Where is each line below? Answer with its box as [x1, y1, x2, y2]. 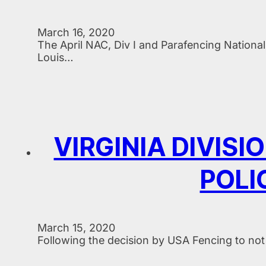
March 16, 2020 [37, 26, 115, 39]
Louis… [37, 51, 74, 64]
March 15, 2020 [37, 221, 115, 234]
